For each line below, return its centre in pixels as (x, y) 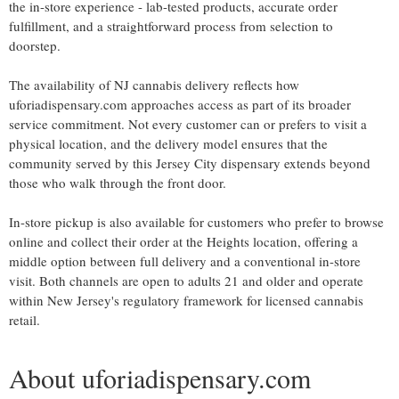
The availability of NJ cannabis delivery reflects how (154, 85)
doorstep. (35, 45)
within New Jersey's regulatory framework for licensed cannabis (186, 300)
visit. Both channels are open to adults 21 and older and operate (186, 281)
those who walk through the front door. (118, 183)
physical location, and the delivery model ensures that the (168, 143)
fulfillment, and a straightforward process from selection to (171, 26)
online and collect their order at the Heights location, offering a (183, 241)
